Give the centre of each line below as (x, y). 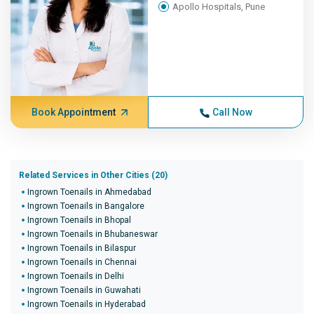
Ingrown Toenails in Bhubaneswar (93, 234)
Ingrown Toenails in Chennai (82, 262)
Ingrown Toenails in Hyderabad (87, 304)
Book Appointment (73, 112)
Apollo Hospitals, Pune (219, 7)
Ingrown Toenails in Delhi (76, 276)
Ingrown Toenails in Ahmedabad (89, 192)
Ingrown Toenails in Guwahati (84, 290)
